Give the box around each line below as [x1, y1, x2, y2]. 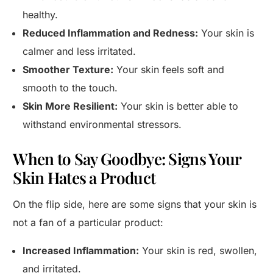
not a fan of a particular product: [13, 216, 164, 229]
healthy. [23, 9, 58, 21]
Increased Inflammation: [23, 244, 140, 257]
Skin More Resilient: [23, 100, 118, 113]
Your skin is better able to [118, 100, 239, 113]
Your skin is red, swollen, [139, 244, 258, 257]
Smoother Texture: [23, 63, 114, 76]
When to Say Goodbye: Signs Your [13, 148, 241, 170]
